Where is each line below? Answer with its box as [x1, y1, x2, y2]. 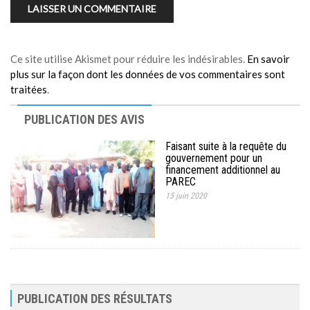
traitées [10, 82, 47, 95]
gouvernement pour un [165, 151, 262, 165]
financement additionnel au [165, 163, 280, 176]
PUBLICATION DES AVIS [24, 111, 145, 127]
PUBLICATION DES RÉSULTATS [17, 291, 172, 307]
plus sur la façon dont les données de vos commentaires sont [10, 67, 285, 80]
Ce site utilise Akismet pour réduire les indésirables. [10, 52, 247, 65]
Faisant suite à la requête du [165, 139, 286, 153]
